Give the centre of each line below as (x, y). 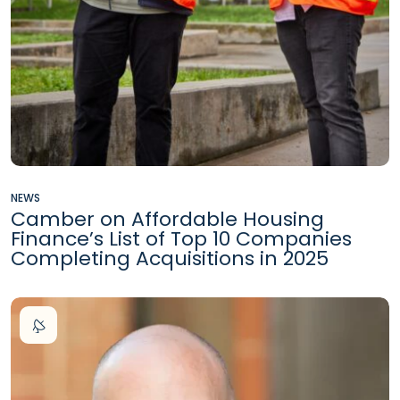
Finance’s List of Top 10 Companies (181, 239)
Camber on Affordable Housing (167, 220)
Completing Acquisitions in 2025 (170, 259)
